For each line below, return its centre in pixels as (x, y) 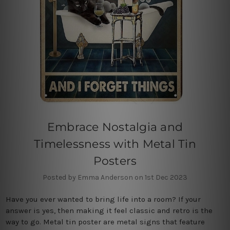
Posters (115, 161)
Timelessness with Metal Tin (115, 144)
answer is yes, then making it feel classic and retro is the (109, 210)
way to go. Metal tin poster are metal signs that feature (105, 222)
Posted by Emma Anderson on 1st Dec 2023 (115, 177)
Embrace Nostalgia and (115, 127)
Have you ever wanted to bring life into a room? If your (103, 199)
